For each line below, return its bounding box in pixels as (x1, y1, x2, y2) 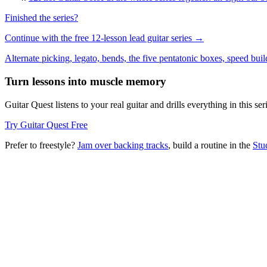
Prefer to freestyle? (5, 139, 75, 150)
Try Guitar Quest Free (5, 119, 88, 130)
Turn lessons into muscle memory (5, 75, 166, 88)
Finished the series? (5, 13, 78, 23)
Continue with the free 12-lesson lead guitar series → (5, 33, 204, 44)
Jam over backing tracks (77, 139, 168, 150)
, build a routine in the (168, 139, 250, 150)
